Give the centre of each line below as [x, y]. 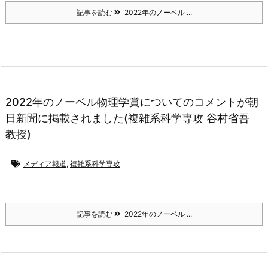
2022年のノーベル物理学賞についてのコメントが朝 [132, 102]
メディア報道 [45, 163]
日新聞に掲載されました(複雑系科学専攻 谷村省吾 [127, 118]
